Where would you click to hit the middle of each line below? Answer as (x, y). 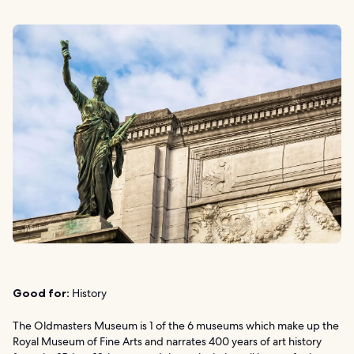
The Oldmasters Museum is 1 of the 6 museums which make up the (176, 326)
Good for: (41, 294)
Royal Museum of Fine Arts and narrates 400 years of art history (167, 342)
